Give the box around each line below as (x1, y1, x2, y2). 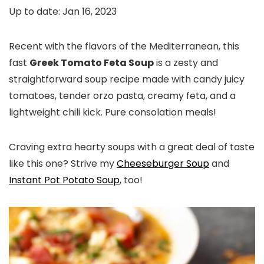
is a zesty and (154, 56, 218, 70)
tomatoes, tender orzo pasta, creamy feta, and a (9, 89, 236, 103)
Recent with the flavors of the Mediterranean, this (9, 39, 239, 53)
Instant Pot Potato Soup (9, 173, 120, 187)
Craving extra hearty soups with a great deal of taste (9, 140, 255, 154)
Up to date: (9, 5, 60, 18)
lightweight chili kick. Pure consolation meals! (9, 105, 216, 119)
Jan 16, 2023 (60, 5, 117, 18)
